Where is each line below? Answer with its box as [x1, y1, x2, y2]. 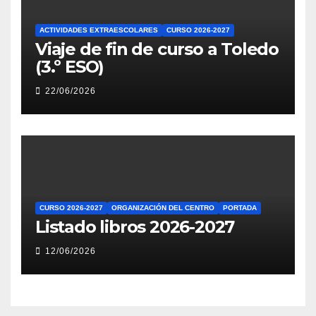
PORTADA [223, 203, 257, 212]
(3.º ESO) [35, 56, 104, 77]
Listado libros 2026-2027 [35, 216, 235, 237]
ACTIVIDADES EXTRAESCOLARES [39, 25, 158, 34]
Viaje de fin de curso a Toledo [35, 38, 279, 59]
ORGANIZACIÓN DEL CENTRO [111, 203, 214, 212]
